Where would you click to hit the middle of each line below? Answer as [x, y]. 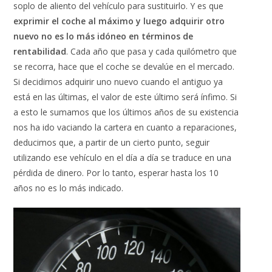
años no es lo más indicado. [69, 188]
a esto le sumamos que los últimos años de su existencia [126, 112]
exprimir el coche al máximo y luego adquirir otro [119, 21]
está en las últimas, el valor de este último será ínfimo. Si [125, 97]
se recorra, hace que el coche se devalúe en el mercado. [124, 66]
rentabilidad [40, 51]
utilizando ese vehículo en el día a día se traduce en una [123, 157]
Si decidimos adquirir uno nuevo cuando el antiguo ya [118, 81]
